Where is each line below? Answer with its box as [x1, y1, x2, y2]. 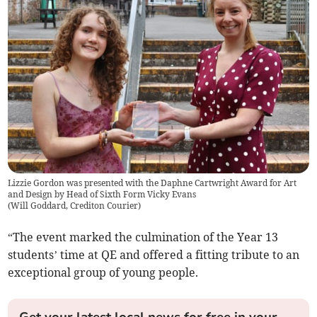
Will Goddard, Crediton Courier [11, 200, 139, 211]
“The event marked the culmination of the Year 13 [8, 229, 279, 244]
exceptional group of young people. [8, 265, 199, 279]
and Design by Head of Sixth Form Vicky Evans [8, 188, 197, 200]
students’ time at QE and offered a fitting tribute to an [8, 247, 300, 262]
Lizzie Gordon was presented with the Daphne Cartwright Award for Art [8, 177, 297, 188]
